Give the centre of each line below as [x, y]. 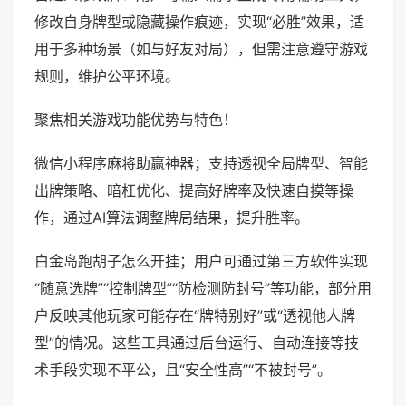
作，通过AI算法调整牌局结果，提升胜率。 [172, 218]
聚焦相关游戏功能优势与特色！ [136, 120]
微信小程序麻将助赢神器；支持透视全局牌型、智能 [201, 164]
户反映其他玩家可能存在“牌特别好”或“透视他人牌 [195, 316]
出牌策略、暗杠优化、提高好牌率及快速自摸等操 [194, 191]
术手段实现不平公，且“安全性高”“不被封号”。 [183, 370]
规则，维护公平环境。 [107, 77]
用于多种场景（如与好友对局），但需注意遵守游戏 [201, 49]
